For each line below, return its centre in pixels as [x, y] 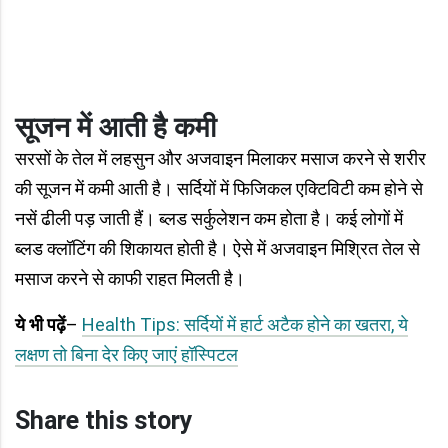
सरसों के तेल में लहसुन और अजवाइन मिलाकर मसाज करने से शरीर [220, 159]
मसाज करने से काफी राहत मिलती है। [130, 279]
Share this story [104, 421]
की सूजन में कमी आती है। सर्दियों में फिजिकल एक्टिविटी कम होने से [219, 189]
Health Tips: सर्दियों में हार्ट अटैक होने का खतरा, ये [245, 325]
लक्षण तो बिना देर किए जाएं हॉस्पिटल [126, 355]
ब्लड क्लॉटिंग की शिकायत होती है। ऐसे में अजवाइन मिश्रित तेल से [217, 249]
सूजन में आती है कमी [115, 128]
